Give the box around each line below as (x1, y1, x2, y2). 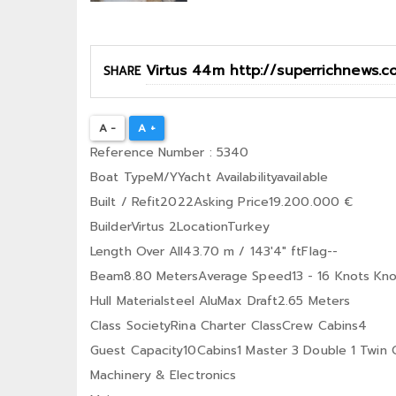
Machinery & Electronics (90, 366, 237, 385)
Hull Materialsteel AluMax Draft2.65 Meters (90, 292, 351, 311)
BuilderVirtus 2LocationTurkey (90, 217, 270, 237)
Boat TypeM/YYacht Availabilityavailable (90, 168, 328, 187)
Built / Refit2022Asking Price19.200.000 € (90, 193, 354, 212)
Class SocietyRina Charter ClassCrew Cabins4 (90, 316, 368, 336)
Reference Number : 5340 (90, 143, 249, 163)
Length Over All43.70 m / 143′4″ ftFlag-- (90, 242, 338, 262)
